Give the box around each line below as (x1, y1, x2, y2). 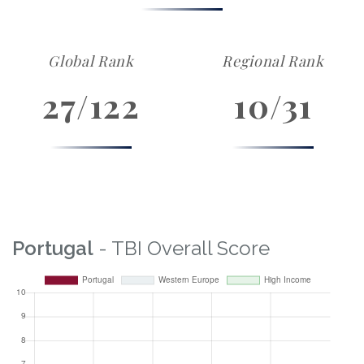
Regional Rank (222, 51, 324, 71)
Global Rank (48, 51, 134, 71)
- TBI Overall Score (93, 236, 270, 260)
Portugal (12, 236, 93, 260)
